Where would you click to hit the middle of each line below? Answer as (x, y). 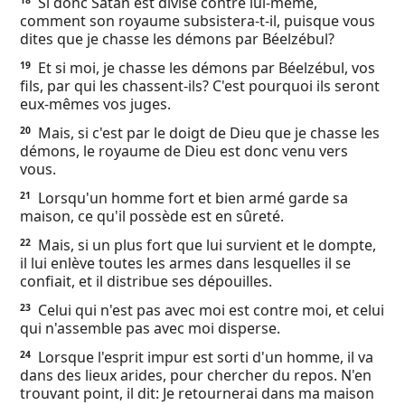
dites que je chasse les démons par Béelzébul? (177, 39)
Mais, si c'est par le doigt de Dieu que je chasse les (207, 133)
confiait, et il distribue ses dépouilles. (146, 281)
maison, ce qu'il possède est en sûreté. (152, 216)
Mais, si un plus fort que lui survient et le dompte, (205, 245)
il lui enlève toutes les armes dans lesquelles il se (185, 263)
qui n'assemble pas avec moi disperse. (150, 328)
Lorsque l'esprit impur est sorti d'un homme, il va (204, 357)
